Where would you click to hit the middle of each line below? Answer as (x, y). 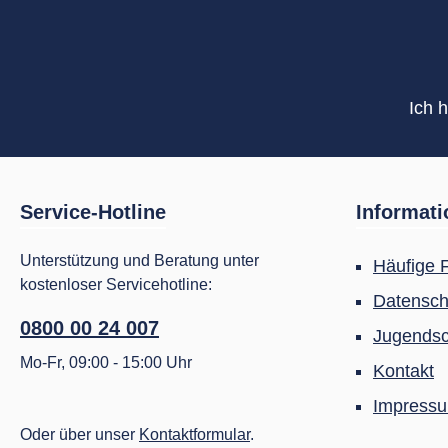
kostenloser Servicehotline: (116, 284)
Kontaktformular (194, 434)
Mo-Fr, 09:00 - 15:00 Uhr (106, 362)
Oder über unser (79, 434)
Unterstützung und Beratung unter (139, 260)
